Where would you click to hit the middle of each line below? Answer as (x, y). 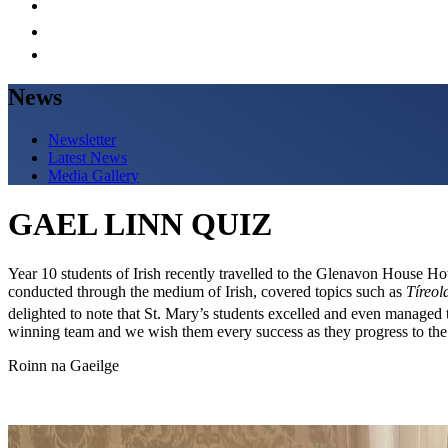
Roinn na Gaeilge (63, 365)
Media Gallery (93, 175)
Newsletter (82, 139)
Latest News (87, 157)
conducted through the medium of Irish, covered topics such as (207, 291)
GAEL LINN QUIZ (140, 224)
